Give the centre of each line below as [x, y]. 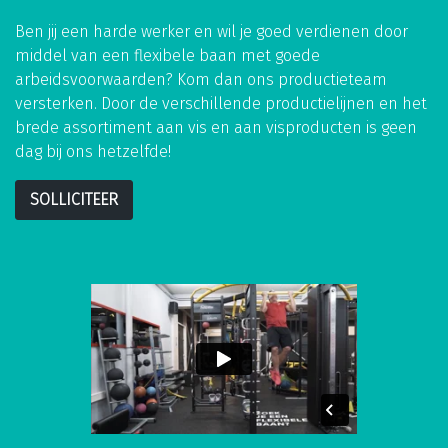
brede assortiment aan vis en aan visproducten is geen [216, 128]
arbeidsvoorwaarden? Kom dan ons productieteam [201, 80]
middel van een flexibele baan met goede [167, 56]
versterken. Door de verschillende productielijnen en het [221, 104]
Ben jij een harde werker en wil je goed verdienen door [211, 32]
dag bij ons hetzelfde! [93, 152]
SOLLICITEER [74, 200]
